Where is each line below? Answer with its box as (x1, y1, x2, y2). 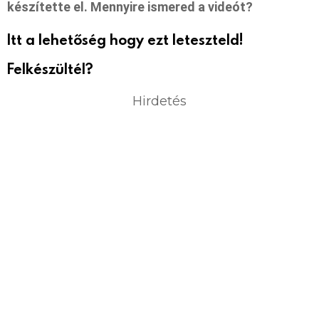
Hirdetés (132, 93, 187, 109)
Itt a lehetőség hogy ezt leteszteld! (7, 29, 243, 48)
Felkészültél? (7, 58, 93, 78)
